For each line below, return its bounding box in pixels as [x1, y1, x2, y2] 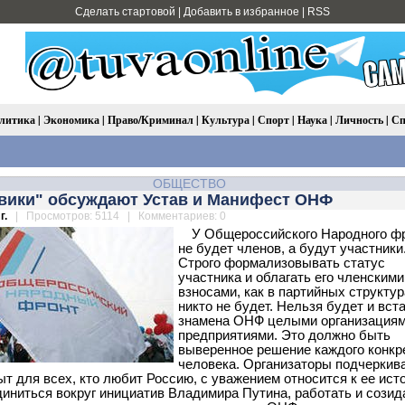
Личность [335, 112, 383, 127]
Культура [202, 112, 250, 127]
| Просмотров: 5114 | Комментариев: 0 [10, 210, 226, 222]
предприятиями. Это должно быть [178, 328, 391, 343]
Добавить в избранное [184, 5, 299, 18]
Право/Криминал [108, 112, 193, 127]
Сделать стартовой [75, 5, 175, 18]
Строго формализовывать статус [178, 256, 385, 270]
